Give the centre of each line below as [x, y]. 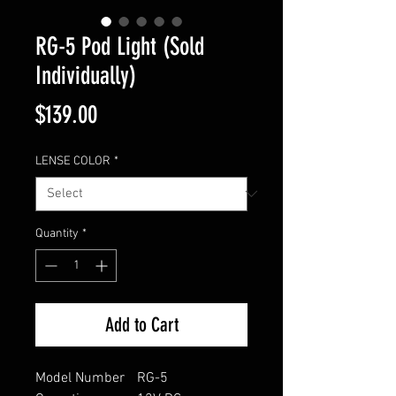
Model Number [80, 378]
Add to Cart [141, 324]
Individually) [86, 75]
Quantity [57, 233]
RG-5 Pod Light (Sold [120, 46]
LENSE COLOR [73, 161]
